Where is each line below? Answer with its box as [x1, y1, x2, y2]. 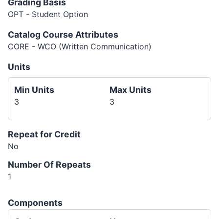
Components [8, 197, 63, 208]
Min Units [14, 85, 54, 95]
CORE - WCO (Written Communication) [8, 42, 152, 51]
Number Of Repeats [8, 159, 91, 170]
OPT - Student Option [8, 9, 88, 19]
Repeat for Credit [8, 129, 81, 139]
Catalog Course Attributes [8, 29, 118, 40]
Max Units [109, 85, 152, 95]
